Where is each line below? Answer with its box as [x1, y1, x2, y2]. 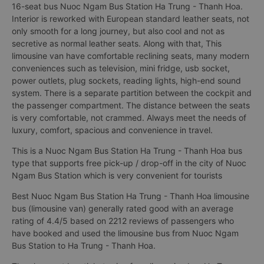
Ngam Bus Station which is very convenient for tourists [12, 170, 222, 180]
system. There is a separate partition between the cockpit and [12, 88, 252, 98]
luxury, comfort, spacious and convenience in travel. [12, 125, 213, 135]
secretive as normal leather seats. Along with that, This [12, 38, 222, 48]
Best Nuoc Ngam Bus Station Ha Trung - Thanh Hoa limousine [12, 191, 249, 201]
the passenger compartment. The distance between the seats [12, 100, 250, 110]
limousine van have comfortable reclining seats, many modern [12, 51, 249, 61]
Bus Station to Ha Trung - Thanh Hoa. [12, 240, 156, 250]
